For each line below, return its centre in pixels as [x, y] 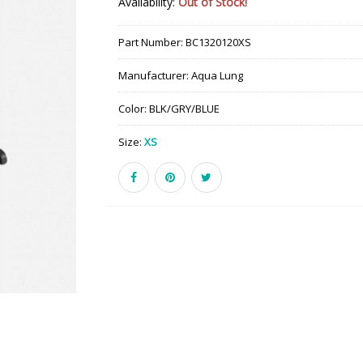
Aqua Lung [217, 75]
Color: [133, 108]
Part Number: [150, 42]
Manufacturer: [154, 75]
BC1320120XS [218, 42]
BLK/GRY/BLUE [184, 108]
